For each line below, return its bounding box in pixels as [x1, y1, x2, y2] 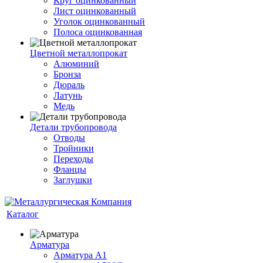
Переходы [53, 154, 93, 164]
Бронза [53, 69, 81, 79]
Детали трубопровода [30, 122, 117, 132]
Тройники [53, 143, 94, 153]
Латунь [53, 90, 82, 100]
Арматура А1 [53, 250, 107, 260]
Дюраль [53, 80, 85, 90]
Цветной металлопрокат [30, 48, 127, 58]
